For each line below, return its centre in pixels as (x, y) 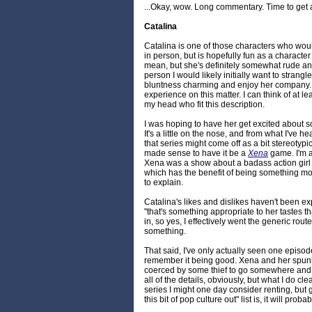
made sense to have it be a (196, 154)
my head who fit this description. (204, 105)
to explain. (164, 183)
